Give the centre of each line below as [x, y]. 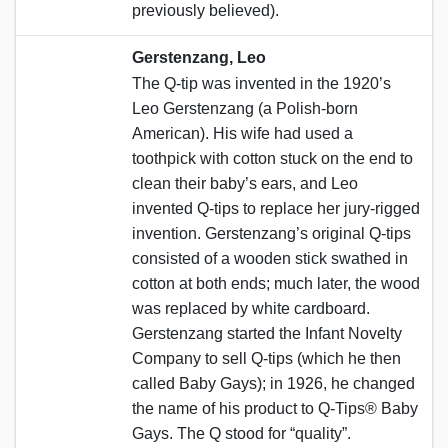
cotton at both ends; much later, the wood [276, 283]
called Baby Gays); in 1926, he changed [273, 383]
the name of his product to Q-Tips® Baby [275, 408]
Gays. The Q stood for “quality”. [241, 433]
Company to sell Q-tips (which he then [266, 358]
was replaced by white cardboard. [251, 308]
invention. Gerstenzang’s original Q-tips [271, 233]
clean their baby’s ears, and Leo [245, 183]
